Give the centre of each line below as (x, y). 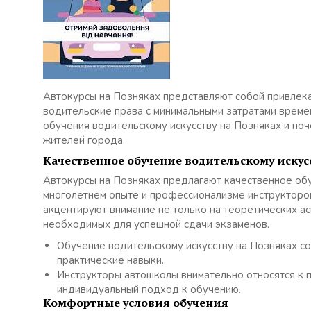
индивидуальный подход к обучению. (149, 289)
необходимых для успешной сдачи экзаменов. (156, 224)
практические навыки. (110, 260)
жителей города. (84, 140)
